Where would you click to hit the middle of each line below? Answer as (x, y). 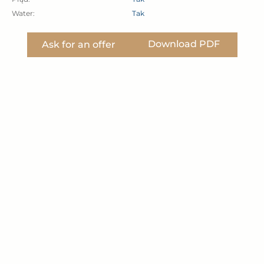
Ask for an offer (78, 44)
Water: (23, 13)
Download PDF (184, 44)
